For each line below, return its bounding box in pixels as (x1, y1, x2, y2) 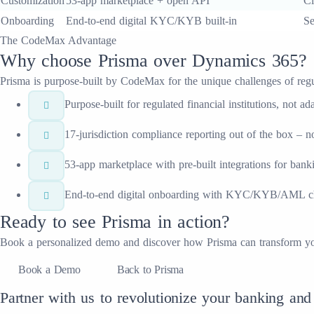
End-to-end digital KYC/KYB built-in (66, 15, 237, 27)
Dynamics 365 (192, 50, 299, 71)
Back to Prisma (116, 264, 184, 275)
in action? (151, 212, 231, 232)
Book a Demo (18, 264, 81, 275)
